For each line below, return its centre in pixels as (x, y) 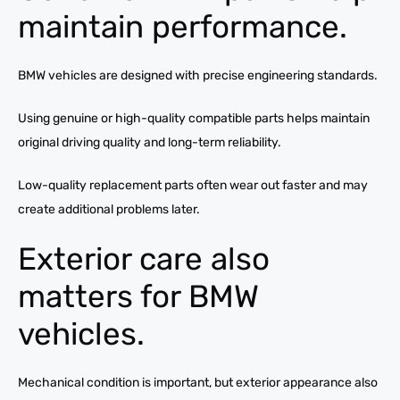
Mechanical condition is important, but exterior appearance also (198, 382)
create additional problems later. (109, 209)
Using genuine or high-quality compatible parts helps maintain (194, 118)
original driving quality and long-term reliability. (150, 142)
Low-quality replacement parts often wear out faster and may (193, 185)
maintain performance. (183, 26)
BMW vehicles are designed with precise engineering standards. (198, 75)
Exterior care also (144, 258)
